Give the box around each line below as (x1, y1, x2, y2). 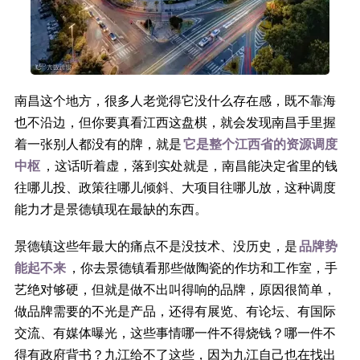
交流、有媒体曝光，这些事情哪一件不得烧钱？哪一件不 (14, 325, 336, 342)
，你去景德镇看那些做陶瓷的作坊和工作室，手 (67, 260, 337, 276)
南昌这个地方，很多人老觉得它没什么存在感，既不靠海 (14, 92, 336, 109)
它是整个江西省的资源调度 (182, 136, 337, 153)
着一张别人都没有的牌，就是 (14, 136, 182, 153)
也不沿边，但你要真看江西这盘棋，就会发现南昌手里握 (14, 114, 336, 131)
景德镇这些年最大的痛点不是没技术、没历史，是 (14, 238, 297, 255)
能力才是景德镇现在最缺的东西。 (14, 201, 207, 218)
